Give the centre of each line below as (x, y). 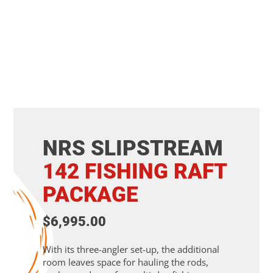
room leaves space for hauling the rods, (126, 262)
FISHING (127, 172)
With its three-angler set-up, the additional (131, 250)
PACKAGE (91, 195)
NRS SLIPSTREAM (133, 149)
